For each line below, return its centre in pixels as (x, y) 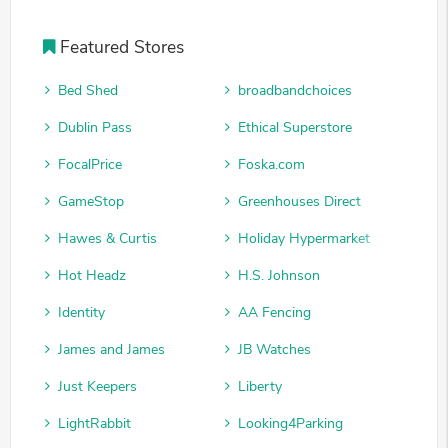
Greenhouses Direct (299, 201)
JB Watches (274, 349)
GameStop (91, 201)
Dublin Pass (95, 127)
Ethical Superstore (295, 127)
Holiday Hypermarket (304, 238)
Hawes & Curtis (107, 238)
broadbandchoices (295, 90)
